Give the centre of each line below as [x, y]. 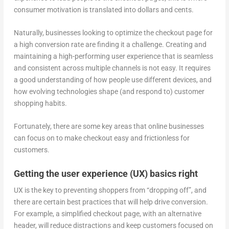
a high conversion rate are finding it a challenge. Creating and [110, 44]
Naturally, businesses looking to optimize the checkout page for [113, 32]
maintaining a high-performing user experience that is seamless [113, 56]
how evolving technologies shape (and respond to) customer [109, 91]
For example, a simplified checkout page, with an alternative [107, 213]
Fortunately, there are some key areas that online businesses [109, 127]
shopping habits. [41, 103]
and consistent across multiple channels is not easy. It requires [112, 68]
